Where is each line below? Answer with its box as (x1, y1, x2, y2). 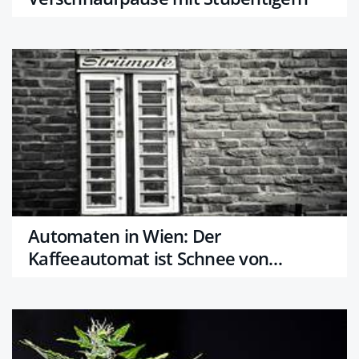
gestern (28, 268, 89, 292)
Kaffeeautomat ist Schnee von (28, 245, 268, 270)
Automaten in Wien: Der (28, 223, 221, 248)
